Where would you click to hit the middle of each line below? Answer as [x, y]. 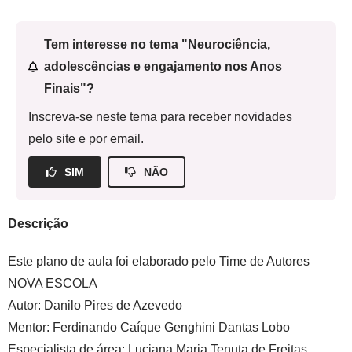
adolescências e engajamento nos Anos [163, 66]
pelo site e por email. [86, 139]
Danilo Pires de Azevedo [112, 305]
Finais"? [69, 88]
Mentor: [30, 327]
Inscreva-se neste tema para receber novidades [160, 117]
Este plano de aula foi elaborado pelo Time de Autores [159, 261]
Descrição [38, 224]
